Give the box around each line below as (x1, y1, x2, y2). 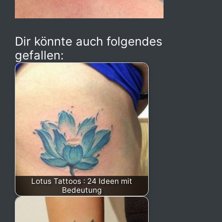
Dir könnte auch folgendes (15, 34, 163, 49)
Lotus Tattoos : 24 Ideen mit (31, 176, 132, 186)
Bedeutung (62, 185, 102, 195)
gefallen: (15, 48, 64, 62)
